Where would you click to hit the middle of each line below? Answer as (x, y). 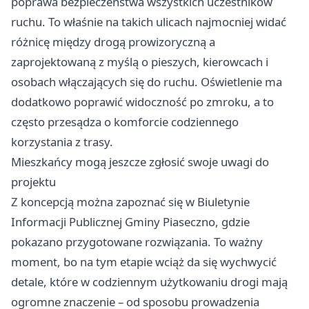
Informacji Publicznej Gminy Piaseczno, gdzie (130, 221)
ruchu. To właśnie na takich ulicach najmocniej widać (149, 21)
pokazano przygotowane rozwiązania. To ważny (137, 241)
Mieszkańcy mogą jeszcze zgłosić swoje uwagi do (140, 161)
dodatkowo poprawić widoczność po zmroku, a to (142, 101)
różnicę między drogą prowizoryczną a (113, 41)
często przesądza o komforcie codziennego (125, 121)
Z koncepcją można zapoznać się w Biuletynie (130, 201)
